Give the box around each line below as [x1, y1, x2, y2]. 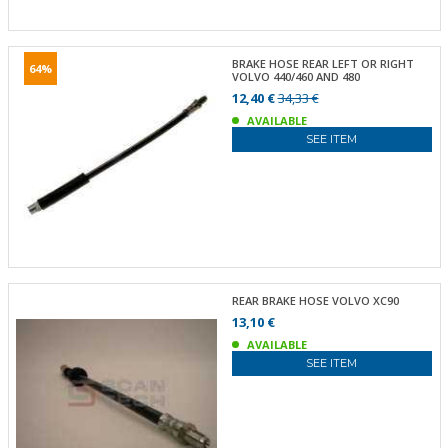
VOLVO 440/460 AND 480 [231, 68, 360, 84]
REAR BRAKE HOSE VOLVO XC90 [231, 293, 399, 308]
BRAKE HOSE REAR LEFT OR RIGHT [231, 55, 414, 71]
